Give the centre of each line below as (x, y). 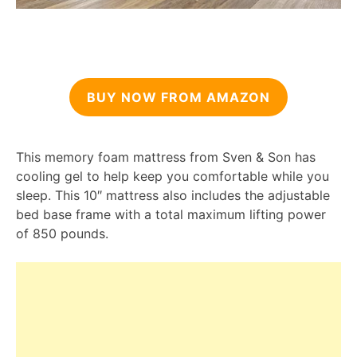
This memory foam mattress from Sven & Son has (166, 157)
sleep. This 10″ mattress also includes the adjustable (173, 196)
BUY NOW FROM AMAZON (178, 98)
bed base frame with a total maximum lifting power (171, 215)
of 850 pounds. (62, 234)
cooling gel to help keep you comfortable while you (173, 177)
